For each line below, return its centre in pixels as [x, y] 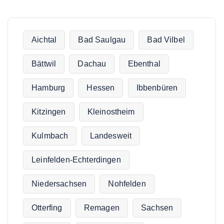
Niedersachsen [59, 184]
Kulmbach [50, 136]
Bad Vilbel [166, 40]
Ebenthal [144, 64]
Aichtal [44, 40]
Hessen [101, 88]
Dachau [92, 64]
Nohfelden [127, 184]
